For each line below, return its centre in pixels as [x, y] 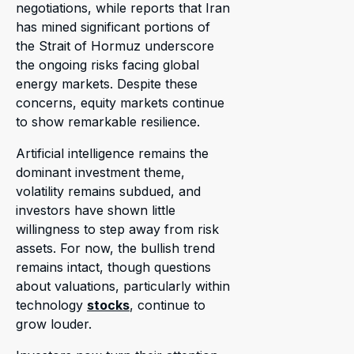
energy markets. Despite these [107, 84]
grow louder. [54, 324]
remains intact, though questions [113, 267]
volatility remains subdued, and [108, 192]
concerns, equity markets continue [120, 103]
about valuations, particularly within [123, 286]
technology [51, 305]
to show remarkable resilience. [108, 122]
